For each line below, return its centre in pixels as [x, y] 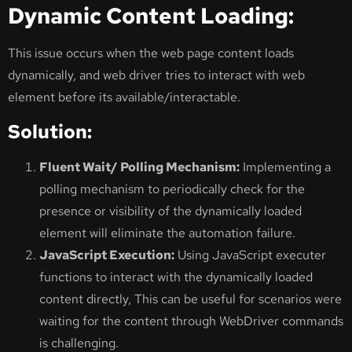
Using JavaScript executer [250, 255]
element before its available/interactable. [124, 97]
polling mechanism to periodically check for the [172, 189]
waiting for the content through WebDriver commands [191, 321]
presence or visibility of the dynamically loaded [170, 211]
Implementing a [285, 167]
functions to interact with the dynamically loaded [176, 277]
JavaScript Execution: [107, 255]
